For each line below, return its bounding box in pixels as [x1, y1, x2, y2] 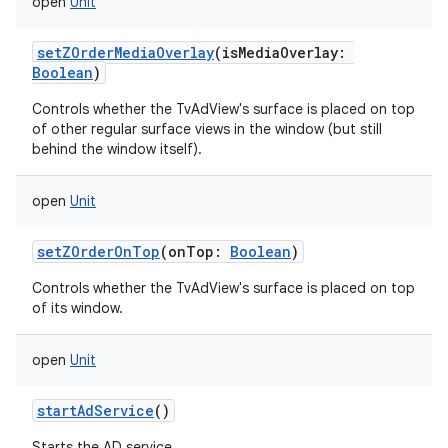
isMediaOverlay [222, 43, 338, 62]
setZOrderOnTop [37, 242, 160, 261]
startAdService [37, 401, 154, 420]
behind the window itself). [32, 140, 202, 158]
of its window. [32, 299, 123, 317]
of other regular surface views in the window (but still [32, 120, 382, 138]
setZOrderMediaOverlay [37, 43, 214, 62]
